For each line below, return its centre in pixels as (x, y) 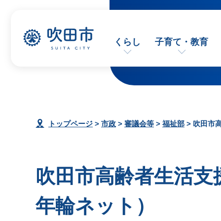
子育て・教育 (182, 42)
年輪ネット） (95, 206)
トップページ (71, 124)
